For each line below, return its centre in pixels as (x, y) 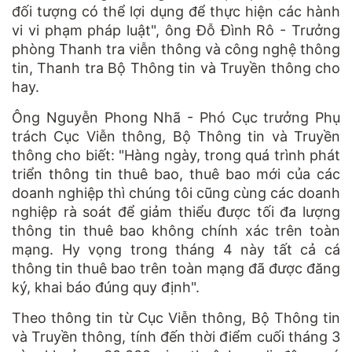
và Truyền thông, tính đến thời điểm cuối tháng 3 (176, 336)
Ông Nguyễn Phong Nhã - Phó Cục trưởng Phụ (176, 117)
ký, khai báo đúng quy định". (106, 287)
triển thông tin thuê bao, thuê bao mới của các (176, 174)
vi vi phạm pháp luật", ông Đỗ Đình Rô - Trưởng (176, 30)
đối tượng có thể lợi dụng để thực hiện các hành (176, 11)
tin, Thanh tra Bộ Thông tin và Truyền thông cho (176, 68)
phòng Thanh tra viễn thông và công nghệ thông (176, 49)
